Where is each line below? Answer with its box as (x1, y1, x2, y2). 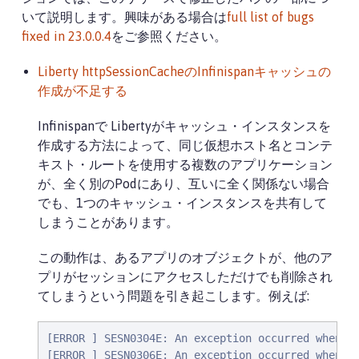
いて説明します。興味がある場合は (22, 10, 227, 24)
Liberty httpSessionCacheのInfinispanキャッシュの (38, 64, 331, 79)
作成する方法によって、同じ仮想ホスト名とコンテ (38, 138, 333, 152)
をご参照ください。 (111, 29, 227, 43)
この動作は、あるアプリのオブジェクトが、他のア (38, 250, 333, 264)
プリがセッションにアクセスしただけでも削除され (38, 269, 333, 284)
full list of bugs (227, 10, 314, 24)
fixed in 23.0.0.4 (22, 29, 111, 43)
